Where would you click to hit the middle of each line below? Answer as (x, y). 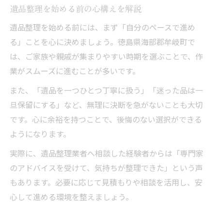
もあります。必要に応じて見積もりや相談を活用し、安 (106, 182)
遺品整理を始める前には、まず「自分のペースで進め (102, 27)
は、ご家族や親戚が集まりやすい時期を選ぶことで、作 (106, 56)
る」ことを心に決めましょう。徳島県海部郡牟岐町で (102, 42)
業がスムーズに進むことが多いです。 (75, 71)
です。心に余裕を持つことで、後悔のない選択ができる (106, 119)
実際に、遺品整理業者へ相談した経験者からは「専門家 (107, 153)
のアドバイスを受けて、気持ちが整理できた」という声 (106, 168)
